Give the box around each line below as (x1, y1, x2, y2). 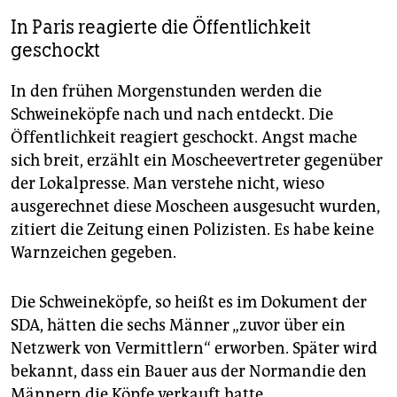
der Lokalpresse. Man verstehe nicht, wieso (11, 174, 324, 193)
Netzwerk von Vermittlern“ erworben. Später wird (11, 339, 378, 358)
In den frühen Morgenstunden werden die (11, 82, 322, 101)
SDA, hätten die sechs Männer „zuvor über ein (11, 315, 346, 335)
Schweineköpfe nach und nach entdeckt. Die (11, 105, 333, 124)
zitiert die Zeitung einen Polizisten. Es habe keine (11, 220, 374, 239)
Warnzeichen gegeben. (11, 243, 176, 262)
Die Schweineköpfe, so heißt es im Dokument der (11, 292, 367, 312)
